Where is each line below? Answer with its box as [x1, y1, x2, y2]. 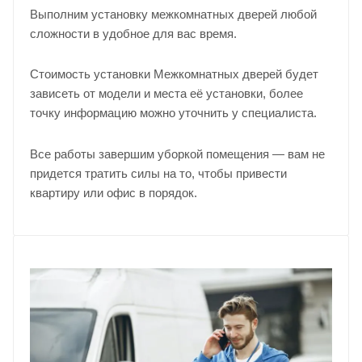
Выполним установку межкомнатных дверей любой [30, 6, 317, 21]
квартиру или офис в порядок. [30, 186, 197, 200]
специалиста [242, 106, 314, 120]
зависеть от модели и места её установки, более [30, 86, 303, 101]
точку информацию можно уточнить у [30, 106, 242, 120]
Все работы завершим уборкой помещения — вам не [30, 147, 325, 162]
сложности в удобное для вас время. [30, 26, 240, 40]
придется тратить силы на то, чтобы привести [30, 166, 287, 181]
